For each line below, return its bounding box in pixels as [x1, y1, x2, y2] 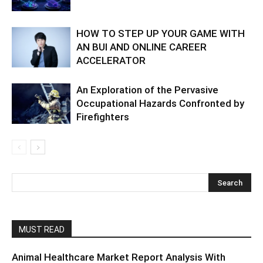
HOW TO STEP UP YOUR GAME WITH [76, 28, 245, 40]
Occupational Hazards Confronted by [76, 97, 244, 110]
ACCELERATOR [76, 55, 146, 67]
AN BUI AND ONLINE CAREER [76, 41, 207, 53]
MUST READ [19, 225, 65, 235]
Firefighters [76, 111, 129, 123]
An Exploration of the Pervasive [76, 84, 218, 96]
